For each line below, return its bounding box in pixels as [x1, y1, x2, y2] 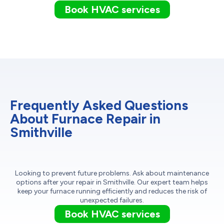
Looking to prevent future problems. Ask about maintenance [15, 169, 209, 178]
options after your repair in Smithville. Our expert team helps [16, 178, 208, 187]
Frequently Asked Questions [10, 97, 188, 114]
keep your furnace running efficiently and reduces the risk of [17, 187, 207, 196]
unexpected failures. [80, 196, 144, 205]
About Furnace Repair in [10, 110, 160, 127]
